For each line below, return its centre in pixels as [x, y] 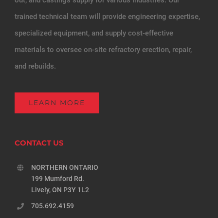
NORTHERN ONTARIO [64, 167]
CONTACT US [39, 143]
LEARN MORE [57, 102]
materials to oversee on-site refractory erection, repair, [103, 49]
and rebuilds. [35, 66]
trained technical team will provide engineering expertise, [107, 16]
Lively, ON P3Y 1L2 [60, 190]
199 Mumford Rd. [57, 178]
